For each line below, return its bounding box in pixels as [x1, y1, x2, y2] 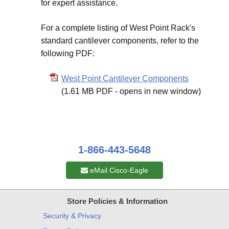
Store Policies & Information [66, 196, 168, 205]
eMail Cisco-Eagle [88, 166, 148, 174]
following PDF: [41, 49, 95, 58]
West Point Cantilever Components [61, 74, 189, 83]
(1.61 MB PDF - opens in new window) [61, 86, 201, 96]
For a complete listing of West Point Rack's [41, 23, 195, 32]
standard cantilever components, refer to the [41, 36, 199, 45]
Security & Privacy [43, 211, 101, 220]
